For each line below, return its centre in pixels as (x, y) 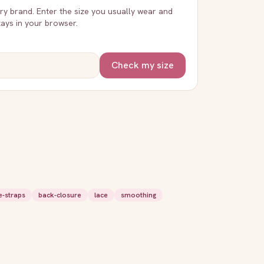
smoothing (138, 195)
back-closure (60, 195)
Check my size (143, 65)
